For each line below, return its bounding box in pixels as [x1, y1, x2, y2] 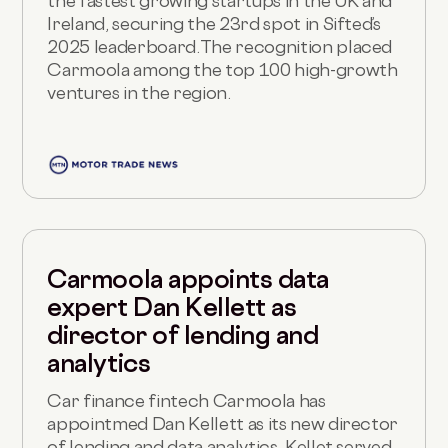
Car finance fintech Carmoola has [47, 390, 326, 412]
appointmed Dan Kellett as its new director [47, 413, 399, 435]
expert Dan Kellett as [47, 292, 297, 323]
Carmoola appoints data [47, 264, 329, 295]
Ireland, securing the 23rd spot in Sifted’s [47, 12, 381, 34]
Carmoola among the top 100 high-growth [47, 58, 398, 80]
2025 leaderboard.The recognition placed [47, 35, 393, 57]
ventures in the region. [47, 81, 231, 103]
